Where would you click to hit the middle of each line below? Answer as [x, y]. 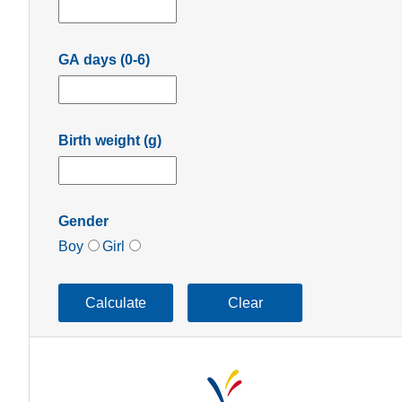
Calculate [116, 302]
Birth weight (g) [110, 140]
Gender [83, 221]
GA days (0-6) [104, 59]
